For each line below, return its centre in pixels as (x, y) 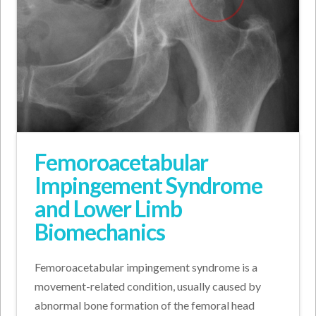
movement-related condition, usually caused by (148, 286)
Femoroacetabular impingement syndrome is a (146, 267)
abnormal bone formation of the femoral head (145, 305)
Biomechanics (100, 232)
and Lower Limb (108, 209)
